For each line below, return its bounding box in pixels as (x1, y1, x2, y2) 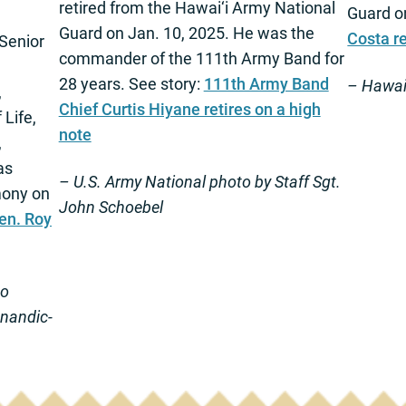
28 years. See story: (58, 73, 204, 93)
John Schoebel (58, 197, 163, 217)
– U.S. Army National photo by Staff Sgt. (58, 171, 341, 191)
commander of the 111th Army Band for (58, 48, 344, 68)
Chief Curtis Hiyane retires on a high (58, 99, 321, 119)
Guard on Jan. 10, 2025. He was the (58, 23, 314, 43)
